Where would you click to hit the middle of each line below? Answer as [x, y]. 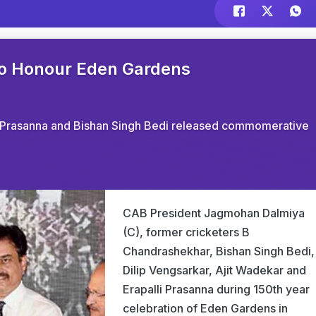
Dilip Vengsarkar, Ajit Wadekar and [214, 270]
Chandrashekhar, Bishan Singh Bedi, [219, 251]
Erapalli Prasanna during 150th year [216, 289]
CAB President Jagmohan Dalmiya [214, 213]
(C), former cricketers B [186, 232]
